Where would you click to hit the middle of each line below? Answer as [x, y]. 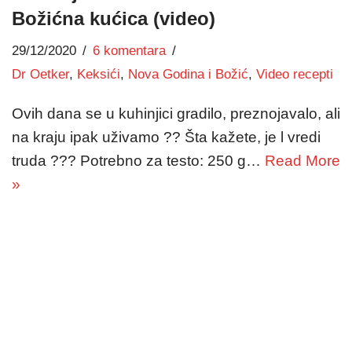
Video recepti [295, 74]
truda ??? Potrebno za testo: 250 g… [138, 160]
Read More [302, 160]
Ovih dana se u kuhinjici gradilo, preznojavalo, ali [176, 113]
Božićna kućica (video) [114, 18]
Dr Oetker [40, 74]
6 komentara [129, 50]
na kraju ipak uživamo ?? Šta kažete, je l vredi [166, 137]
